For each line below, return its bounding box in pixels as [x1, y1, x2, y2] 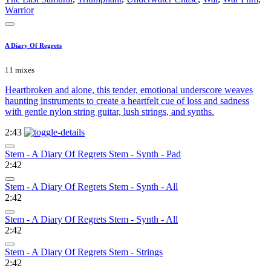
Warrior [5, 5, 34, 16]
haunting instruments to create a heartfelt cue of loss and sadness [5, 96, 249, 106]
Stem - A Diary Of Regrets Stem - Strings [5, 247, 163, 258]
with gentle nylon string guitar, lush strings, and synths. [5, 106, 214, 117]
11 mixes [5, 65, 34, 75]
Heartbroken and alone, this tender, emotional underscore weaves [5, 85, 253, 96]
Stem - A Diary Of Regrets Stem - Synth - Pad [5, 149, 181, 160]
